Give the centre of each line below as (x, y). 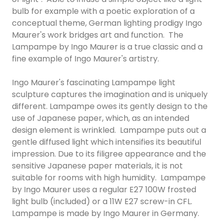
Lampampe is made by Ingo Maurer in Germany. (107, 214)
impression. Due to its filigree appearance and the (109, 154)
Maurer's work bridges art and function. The (98, 35)
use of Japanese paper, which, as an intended (101, 118)
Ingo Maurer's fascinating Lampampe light (94, 83)
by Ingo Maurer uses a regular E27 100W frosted (104, 190)
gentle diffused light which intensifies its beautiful (107, 142)
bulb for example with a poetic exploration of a (103, 11)
